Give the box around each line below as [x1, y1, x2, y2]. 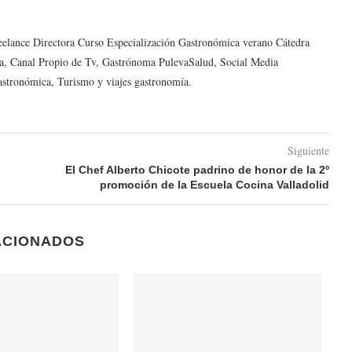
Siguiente [287, 143, 329, 159]
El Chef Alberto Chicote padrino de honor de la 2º [64, 163, 329, 177]
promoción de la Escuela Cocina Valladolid [99, 178, 329, 192]
